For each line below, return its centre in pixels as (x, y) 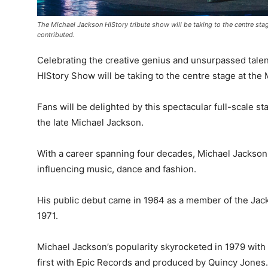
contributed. (56, 34)
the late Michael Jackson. (90, 122)
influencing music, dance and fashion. (117, 169)
